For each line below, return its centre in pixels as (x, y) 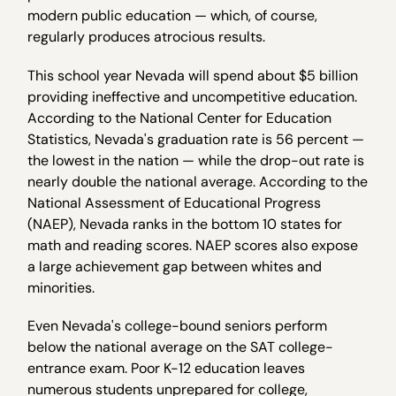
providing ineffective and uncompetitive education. (193, 96)
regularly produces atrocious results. (147, 37)
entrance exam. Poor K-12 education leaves (167, 368)
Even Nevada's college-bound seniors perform (178, 325)
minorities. (61, 287)
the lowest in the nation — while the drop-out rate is (196, 160)
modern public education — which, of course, (173, 16)
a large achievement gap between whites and (175, 266)
